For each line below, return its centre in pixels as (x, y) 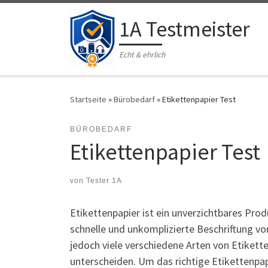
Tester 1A (104, 181)
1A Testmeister (184, 29)
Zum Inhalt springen (54, 17)
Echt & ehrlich (142, 54)
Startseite (88, 100)
